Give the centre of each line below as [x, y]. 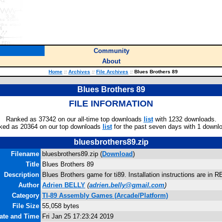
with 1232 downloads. [185, 119]
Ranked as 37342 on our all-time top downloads [75, 119]
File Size [26, 206]
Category [26, 195]
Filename [25, 154]
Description [22, 175]
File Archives [112, 72]
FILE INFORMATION [111, 104]
